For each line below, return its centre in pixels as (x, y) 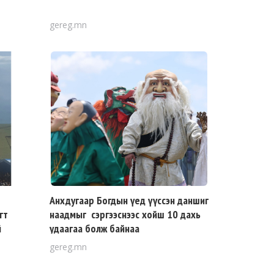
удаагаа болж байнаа (94, 228)
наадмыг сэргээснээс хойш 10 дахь (125, 214)
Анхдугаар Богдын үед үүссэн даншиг (129, 200)
